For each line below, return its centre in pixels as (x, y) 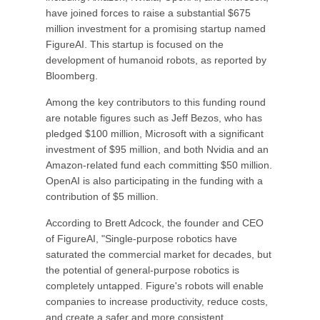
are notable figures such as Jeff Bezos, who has (154, 118)
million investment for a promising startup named (156, 29)
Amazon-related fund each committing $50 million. (159, 165)
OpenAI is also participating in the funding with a (154, 181)
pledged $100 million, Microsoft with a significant (155, 134)
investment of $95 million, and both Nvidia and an (157, 149)
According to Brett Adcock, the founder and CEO (155, 223)
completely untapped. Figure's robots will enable (155, 286)
